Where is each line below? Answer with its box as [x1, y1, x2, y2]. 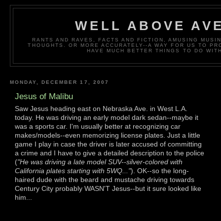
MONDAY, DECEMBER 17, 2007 [10, 79, 109, 85]
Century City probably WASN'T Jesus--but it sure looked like [15, 184, 201, 192]
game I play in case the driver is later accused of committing [15, 140, 202, 148]
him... [15, 193, 32, 201]
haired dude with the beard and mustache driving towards [15, 175, 194, 184]
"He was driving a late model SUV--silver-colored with [17, 157, 183, 166]
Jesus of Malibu [15, 91, 73, 101]
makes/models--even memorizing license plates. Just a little [15, 131, 200, 139]
